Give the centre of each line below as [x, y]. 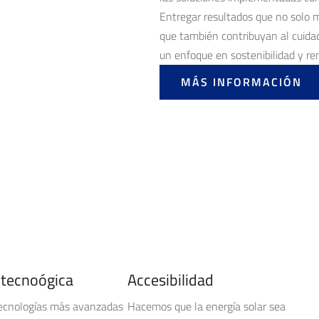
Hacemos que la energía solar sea [206, 306]
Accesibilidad [171, 280]
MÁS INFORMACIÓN [241, 82]
